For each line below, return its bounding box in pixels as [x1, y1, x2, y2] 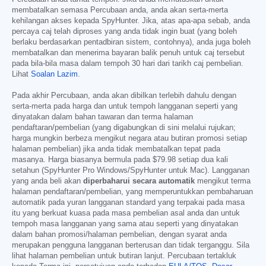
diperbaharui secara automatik [83, 176, 195, 185]
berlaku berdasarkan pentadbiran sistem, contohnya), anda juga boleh [12, 37, 251, 46]
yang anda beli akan [12, 176, 83, 185]
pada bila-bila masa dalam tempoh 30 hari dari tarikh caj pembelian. [12, 59, 243, 68]
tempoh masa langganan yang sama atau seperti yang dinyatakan [12, 219, 238, 228]
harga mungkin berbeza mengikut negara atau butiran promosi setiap [12, 134, 247, 142]
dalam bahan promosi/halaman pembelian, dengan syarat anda [12, 230, 227, 239]
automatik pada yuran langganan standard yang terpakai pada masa [12, 198, 245, 207]
